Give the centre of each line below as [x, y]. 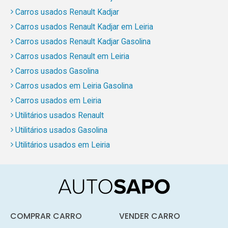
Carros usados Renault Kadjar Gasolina [83, 41]
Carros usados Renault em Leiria [72, 56]
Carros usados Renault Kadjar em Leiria [84, 26]
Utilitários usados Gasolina [61, 130]
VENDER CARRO [149, 216]
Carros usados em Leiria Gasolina [74, 85]
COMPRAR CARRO [46, 216]
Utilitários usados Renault [59, 115]
